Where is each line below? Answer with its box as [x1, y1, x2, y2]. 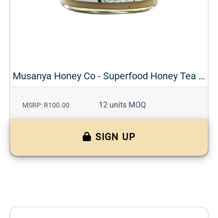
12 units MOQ [99, 100, 146, 109]
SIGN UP [95, 131, 136, 143]
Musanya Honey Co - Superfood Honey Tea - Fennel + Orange [199, 70, 205, 82]
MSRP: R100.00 [22, 101, 70, 109]
